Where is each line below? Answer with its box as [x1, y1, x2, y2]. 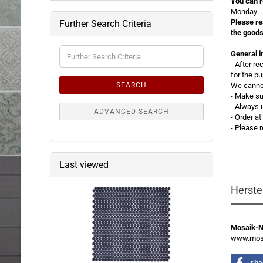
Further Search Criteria [59, 18, 151, 29]
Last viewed [59, 159, 109, 170]
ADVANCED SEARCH [93, 107, 169, 116]
